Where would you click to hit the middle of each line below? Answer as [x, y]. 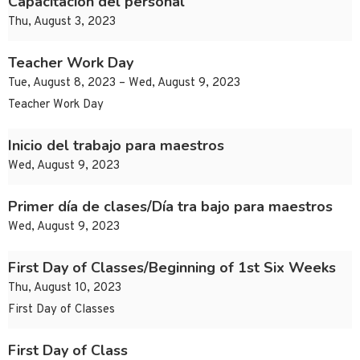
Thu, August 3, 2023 [62, 22]
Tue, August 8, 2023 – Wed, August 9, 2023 [124, 84]
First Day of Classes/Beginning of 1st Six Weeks [172, 268]
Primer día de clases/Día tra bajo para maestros [170, 207]
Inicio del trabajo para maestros [116, 146]
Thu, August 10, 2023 [65, 288]
